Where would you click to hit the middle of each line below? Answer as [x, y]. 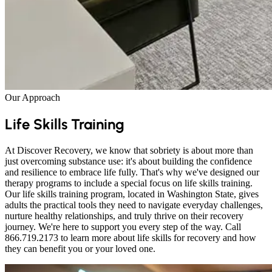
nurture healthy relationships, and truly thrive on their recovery [124, 216]
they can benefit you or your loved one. [80, 248]
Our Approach [32, 97]
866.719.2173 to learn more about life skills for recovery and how [131, 237]
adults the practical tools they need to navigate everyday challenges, [134, 205]
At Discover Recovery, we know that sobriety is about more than [129, 150]
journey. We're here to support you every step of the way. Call [123, 226]
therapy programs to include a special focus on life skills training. [129, 183]
